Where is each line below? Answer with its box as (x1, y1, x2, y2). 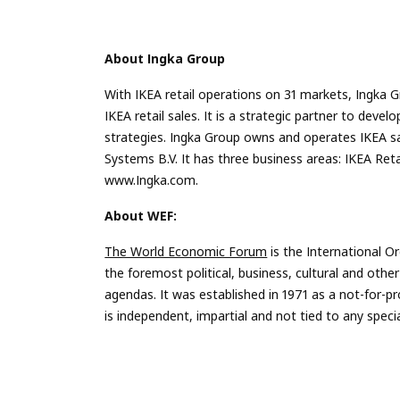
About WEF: (104, 206, 178, 224)
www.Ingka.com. (104, 171, 199, 188)
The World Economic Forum (104, 242, 268, 260)
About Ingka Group (104, 49, 226, 67)
